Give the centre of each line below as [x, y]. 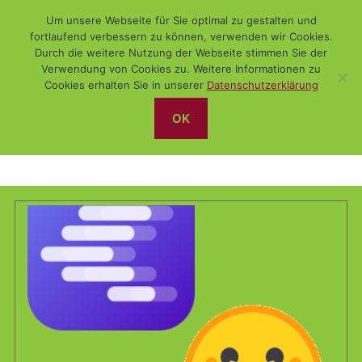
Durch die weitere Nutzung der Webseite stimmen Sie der [181, 53]
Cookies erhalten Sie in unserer [125, 85]
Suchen [25, 68]
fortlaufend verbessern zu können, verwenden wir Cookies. [181, 36]
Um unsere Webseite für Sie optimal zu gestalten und [181, 20]
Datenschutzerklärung [262, 85]
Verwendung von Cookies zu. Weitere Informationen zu [181, 69]
